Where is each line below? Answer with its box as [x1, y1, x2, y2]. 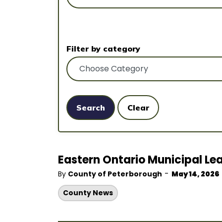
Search [76, 103, 105, 112]
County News [63, 188, 113, 198]
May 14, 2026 [171, 169, 220, 179]
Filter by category [66, 44, 140, 54]
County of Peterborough [68, 169, 162, 179]
